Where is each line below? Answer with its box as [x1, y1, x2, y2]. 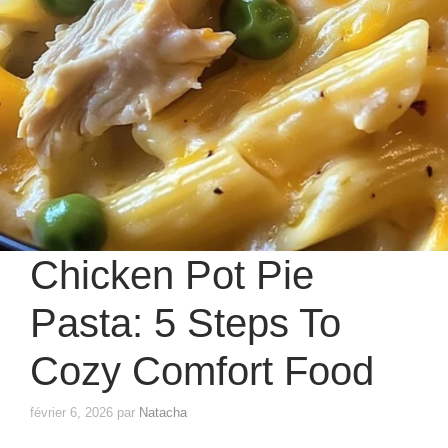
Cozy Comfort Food [30, 348, 374, 393]
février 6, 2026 [30, 405, 113, 421]
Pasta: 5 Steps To [30, 300, 341, 345]
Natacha [139, 405, 187, 421]
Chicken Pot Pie [30, 252, 314, 297]
